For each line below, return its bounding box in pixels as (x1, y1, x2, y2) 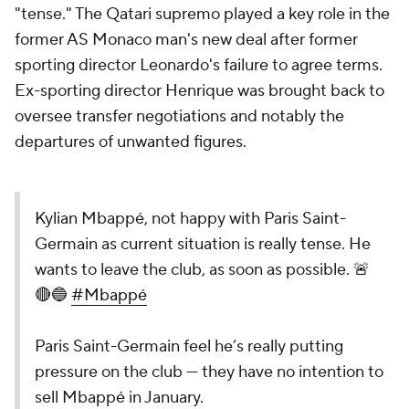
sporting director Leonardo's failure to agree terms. (15, 55, 383, 76)
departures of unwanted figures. (15, 131, 246, 152)
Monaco (92, 29, 152, 50)
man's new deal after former (152, 29, 358, 50)
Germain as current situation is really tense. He (35, 234, 371, 255)
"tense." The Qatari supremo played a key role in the (15, 4, 390, 25)
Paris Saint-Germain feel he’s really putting (35, 336, 343, 357)
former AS (15, 29, 92, 50)
